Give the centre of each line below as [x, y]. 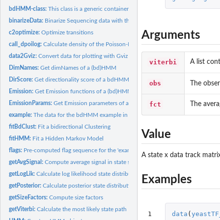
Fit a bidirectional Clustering [74, 126]
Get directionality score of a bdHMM [82, 79]
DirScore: [22, 79]
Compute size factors [76, 197]
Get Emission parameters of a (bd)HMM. [105, 103]
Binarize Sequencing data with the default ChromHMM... [118, 20]
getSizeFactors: [29, 197]
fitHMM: [21, 138]
